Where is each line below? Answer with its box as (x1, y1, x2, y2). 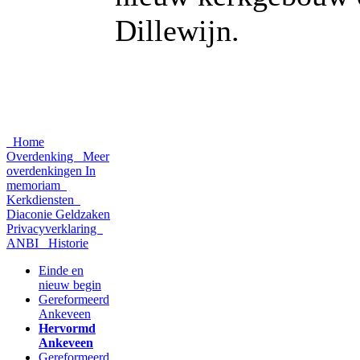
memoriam (6, 178, 63, 192)
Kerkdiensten (6, 193, 77, 207)
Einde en (39, 264, 84, 277)
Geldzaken (55, 207, 110, 221)
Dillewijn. (115, 14, 239, 47)
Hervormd (39, 321, 96, 335)
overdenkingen (6, 164, 85, 178)
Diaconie (6, 207, 55, 221)
